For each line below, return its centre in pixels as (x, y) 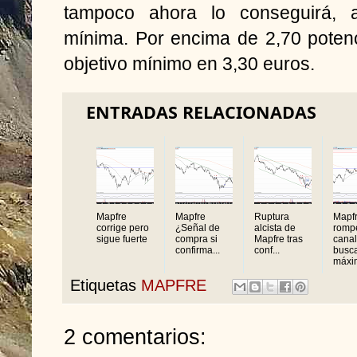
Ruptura (272, 216)
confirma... (198, 250)
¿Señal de (198, 228)
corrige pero (123, 228)
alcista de (275, 228)
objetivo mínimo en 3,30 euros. (189, 63)
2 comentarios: (135, 337)
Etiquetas (106, 285)
